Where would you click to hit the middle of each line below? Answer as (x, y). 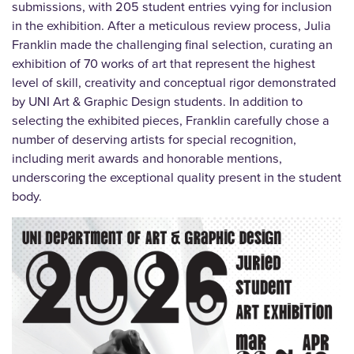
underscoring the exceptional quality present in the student (177, 178)
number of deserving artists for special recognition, (154, 140)
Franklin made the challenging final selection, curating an (172, 45)
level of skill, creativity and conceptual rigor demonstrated (174, 83)
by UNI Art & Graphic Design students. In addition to (157, 102)
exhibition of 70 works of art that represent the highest (164, 64)
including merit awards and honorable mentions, (147, 159)
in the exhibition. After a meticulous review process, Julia (171, 26)
